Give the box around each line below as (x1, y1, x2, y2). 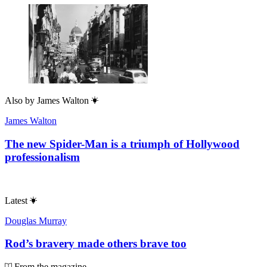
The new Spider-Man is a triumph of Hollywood (5, 137, 240, 150)
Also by (5, 95, 35, 106)
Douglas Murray (5, 215, 67, 226)
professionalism (5, 150, 80, 163)
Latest (5, 195, 27, 206)
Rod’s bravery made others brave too (5, 237, 187, 250)
